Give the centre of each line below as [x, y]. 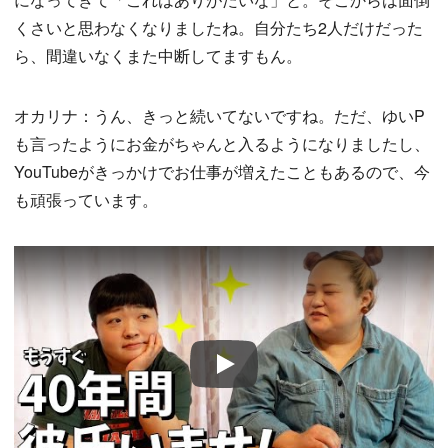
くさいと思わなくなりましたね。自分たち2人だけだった [218, 28]
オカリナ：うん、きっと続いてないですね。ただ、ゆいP [219, 116]
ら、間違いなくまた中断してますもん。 [158, 56]
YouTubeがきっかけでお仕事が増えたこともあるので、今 [222, 172]
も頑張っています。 [86, 200]
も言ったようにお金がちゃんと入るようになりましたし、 [222, 144]
